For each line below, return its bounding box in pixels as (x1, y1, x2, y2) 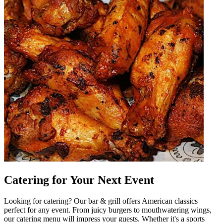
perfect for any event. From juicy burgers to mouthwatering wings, (4, 205, 212, 214)
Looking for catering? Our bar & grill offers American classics (4, 196, 198, 205)
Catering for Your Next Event (4, 173, 154, 187)
